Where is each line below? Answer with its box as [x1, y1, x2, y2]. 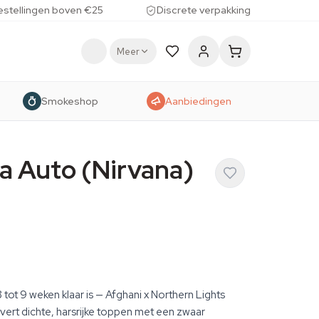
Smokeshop [41, 94, 99, 108]
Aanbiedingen [164, 94, 231, 108]
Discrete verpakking [156, 4, 251, 16]
